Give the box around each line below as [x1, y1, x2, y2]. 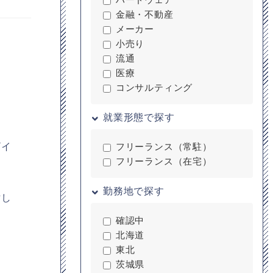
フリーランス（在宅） [115, 154, 212, 167]
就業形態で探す [103, 110, 175, 124]
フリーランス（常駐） [115, 140, 212, 152]
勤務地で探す [103, 183, 165, 197]
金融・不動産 [115, 7, 174, 20]
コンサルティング [115, 80, 193, 93]
